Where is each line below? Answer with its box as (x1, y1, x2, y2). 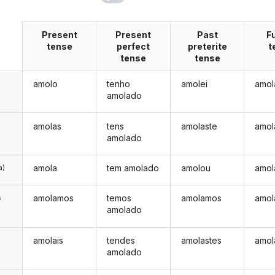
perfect (117, 41, 150, 52)
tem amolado (107, 163, 160, 173)
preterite (187, 41, 227, 52)
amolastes (180, 234, 222, 246)
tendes (107, 234, 136, 246)
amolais (33, 234, 63, 246)
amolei (180, 79, 207, 90)
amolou (180, 163, 211, 173)
